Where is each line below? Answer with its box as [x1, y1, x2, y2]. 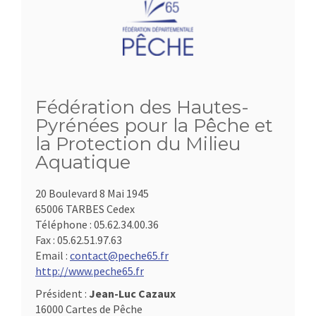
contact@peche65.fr [70, 248, 169, 262]
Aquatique [35, 151, 130, 174]
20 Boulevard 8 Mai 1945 [35, 186, 149, 200]
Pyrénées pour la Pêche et [35, 114, 273, 137]
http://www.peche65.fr [35, 264, 144, 278]
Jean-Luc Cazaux [89, 286, 176, 300]
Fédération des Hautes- [35, 96, 249, 119]
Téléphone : [35, 217, 94, 231]
